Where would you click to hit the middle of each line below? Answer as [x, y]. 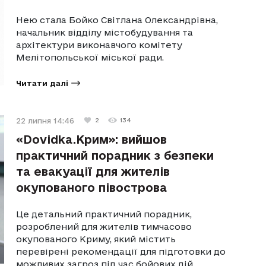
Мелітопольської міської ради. [90, 57]
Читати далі [42, 83]
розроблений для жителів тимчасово [104, 226]
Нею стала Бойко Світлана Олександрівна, [117, 20]
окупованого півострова [92, 187]
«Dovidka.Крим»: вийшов [92, 139]
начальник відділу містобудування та [105, 32]
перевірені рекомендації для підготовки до [121, 251]
